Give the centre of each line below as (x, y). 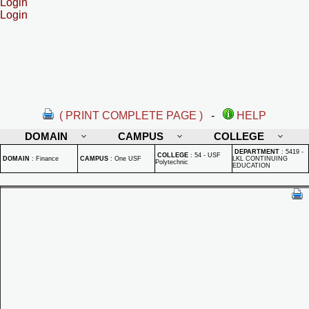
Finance (47, 159)
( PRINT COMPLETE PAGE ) (131, 116)
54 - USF (208, 155)
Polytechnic (172, 162)
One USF (128, 159)
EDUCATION (251, 166)
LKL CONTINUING (260, 159)
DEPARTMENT (257, 152)
